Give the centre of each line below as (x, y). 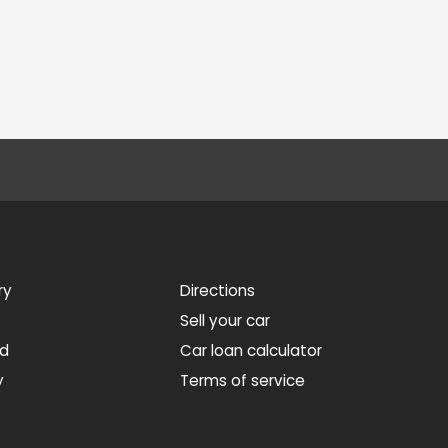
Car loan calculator (251, 350)
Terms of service (243, 380)
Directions (218, 290)
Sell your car (225, 320)
